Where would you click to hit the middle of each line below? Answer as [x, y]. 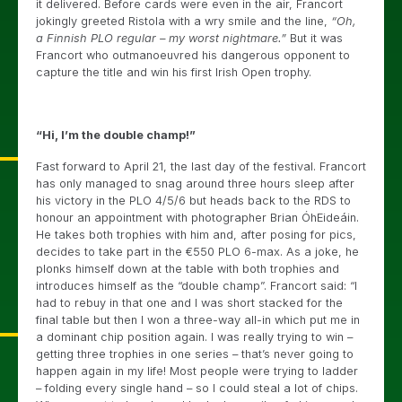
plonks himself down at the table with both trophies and [188, 269]
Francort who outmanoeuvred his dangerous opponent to [193, 55]
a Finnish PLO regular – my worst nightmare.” [161, 38]
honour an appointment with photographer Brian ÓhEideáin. [197, 218]
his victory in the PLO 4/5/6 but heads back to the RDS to [193, 201]
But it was [315, 38]
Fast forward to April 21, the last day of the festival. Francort [201, 166]
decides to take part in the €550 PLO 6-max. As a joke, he [197, 252]
